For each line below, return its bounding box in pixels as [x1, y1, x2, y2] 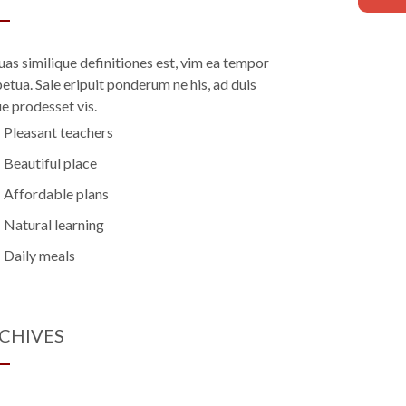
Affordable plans [4, 185, 109, 203]
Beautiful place [4, 154, 97, 172]
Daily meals [4, 246, 75, 265]
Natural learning [4, 216, 104, 234]
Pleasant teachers [4, 123, 113, 141]
